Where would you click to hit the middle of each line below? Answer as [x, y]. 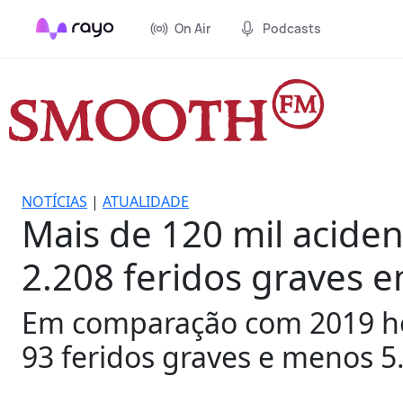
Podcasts [292, 28]
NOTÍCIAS [54, 201]
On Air [193, 28]
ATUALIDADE [146, 201]
